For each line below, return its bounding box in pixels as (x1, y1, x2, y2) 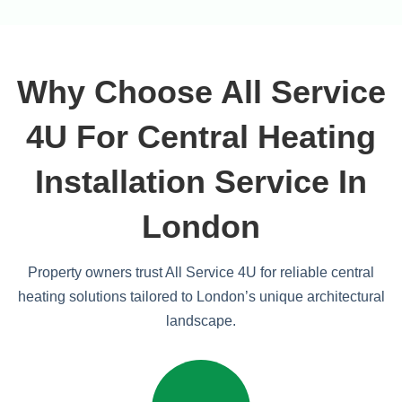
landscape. (166, 313, 236, 328)
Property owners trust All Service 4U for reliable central (28, 265, 374, 280)
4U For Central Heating (26, 118, 376, 155)
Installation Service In (35, 163, 367, 200)
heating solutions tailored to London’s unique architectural (17, 289, 385, 304)
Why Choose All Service (16, 74, 386, 110)
